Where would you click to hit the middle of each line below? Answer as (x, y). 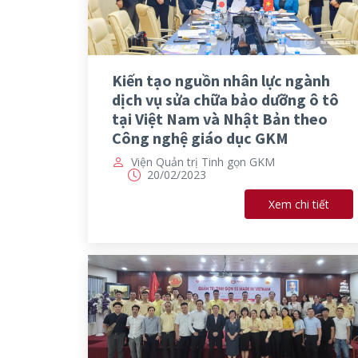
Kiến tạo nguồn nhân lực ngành (221, 81)
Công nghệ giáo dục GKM (200, 138)
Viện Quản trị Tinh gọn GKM (203, 162)
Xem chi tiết (299, 205)
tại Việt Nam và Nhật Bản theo (219, 119)
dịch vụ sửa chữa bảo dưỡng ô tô (225, 100)
